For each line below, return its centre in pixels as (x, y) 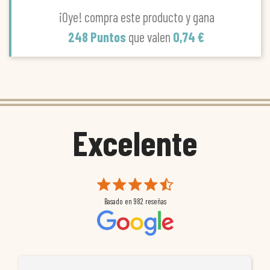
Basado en (119, 202)
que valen (151, 37)
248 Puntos (98, 37)
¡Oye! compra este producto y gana (136, 17)
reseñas (155, 202)
